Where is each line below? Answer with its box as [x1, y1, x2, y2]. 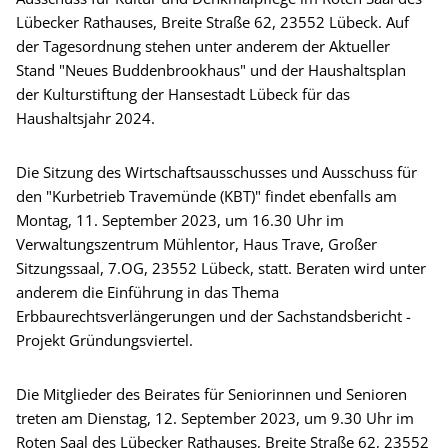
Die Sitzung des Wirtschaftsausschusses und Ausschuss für [16, 161, 417, 182]
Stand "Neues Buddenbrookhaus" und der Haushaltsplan [16, 59, 406, 80]
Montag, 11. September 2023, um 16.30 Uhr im [16, 209, 344, 230]
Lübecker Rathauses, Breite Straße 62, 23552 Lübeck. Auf [16, 11, 409, 32]
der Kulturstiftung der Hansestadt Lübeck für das [16, 83, 350, 104]
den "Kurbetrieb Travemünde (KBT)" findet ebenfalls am [16, 185, 397, 206]
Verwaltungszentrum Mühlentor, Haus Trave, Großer [16, 233, 377, 254]
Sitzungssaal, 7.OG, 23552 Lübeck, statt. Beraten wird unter [16, 257, 426, 278]
